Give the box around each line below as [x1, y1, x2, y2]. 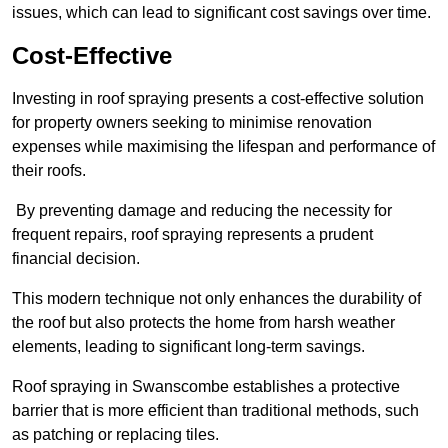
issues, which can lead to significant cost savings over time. [12, 4, 431, 22]
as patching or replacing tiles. [12, 426, 219, 444]
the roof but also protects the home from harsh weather [12, 314, 395, 332]
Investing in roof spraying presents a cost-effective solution [12, 90, 424, 108]
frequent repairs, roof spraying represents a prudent [12, 226, 373, 244]
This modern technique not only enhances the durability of [12, 290, 421, 308]
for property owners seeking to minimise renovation [12, 114, 372, 132]
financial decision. [12, 250, 140, 268]
